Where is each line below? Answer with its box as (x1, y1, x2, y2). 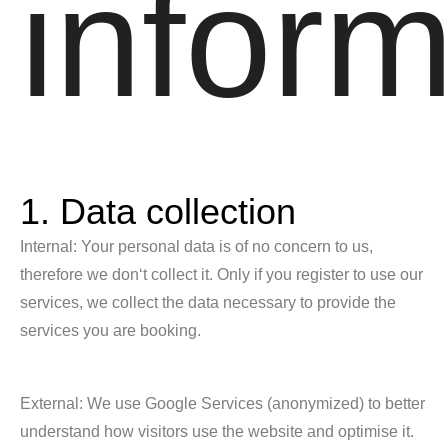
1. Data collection (20, 191, 296, 232)
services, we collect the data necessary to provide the (20, 294, 396, 311)
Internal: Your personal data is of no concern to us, (20, 238, 373, 255)
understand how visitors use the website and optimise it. (20, 423, 414, 440)
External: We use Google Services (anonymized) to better (20, 395, 425, 412)
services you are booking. (20, 322, 201, 339)
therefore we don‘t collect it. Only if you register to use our (20, 266, 423, 283)
